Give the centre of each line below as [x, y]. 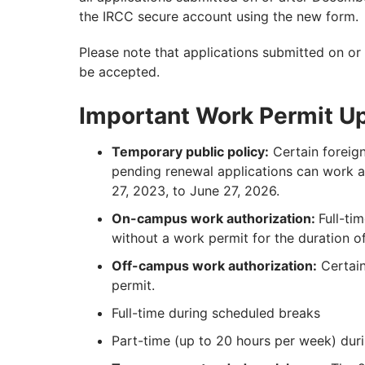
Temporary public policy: [190, 152]
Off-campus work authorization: [214, 266]
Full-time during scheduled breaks [216, 313]
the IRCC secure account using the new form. [219, 17]
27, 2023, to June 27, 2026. [196, 191]
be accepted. [119, 72]
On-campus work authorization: [215, 219]
